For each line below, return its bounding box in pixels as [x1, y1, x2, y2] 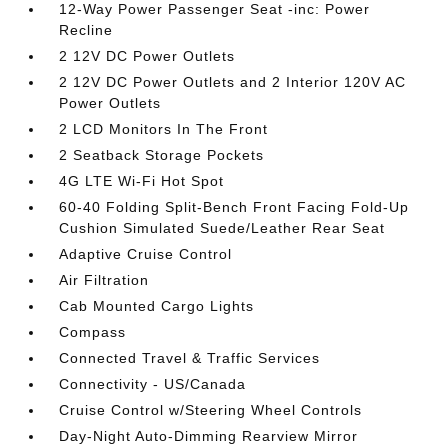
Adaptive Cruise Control [59, 246, 233, 262]
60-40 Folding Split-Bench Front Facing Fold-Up [59, 199, 410, 215]
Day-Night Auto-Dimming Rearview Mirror [59, 428, 359, 444]
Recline [59, 22, 114, 38]
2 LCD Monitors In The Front [59, 121, 269, 137]
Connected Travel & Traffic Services [59, 350, 321, 366]
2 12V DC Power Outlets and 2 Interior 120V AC [59, 74, 407, 90]
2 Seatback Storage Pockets [59, 147, 265, 163]
